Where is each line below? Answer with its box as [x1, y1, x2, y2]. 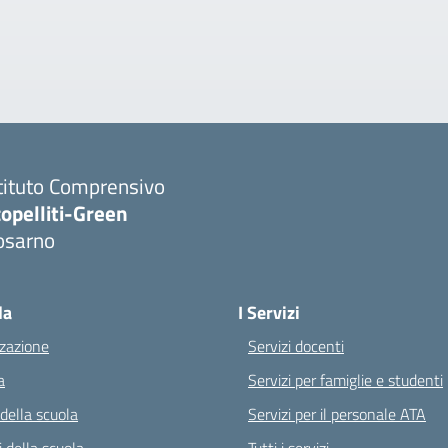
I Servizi [238, 299, 300, 326]
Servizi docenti [248, 334, 344, 358]
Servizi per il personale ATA [248, 402, 426, 426]
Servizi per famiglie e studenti [248, 368, 443, 392]
